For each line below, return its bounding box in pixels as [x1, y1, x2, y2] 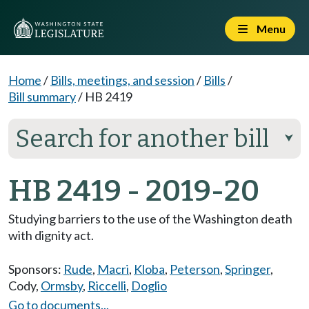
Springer [225, 261, 270, 277]
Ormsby [41, 278, 83, 293]
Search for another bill [15, 124, 269, 153]
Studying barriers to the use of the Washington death [8, 211, 292, 226]
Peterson [170, 261, 220, 277]
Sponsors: [8, 261, 63, 277]
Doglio [131, 278, 167, 293]
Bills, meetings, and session [50, 72, 195, 88]
